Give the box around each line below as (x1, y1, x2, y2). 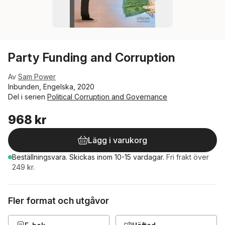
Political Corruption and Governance (47, 92, 167, 101)
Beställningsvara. (12, 153, 69, 161)
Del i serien (8, 92, 47, 101)
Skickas (69, 153, 97, 161)
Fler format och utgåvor (8, 195, 109, 206)
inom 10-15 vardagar (97, 153, 163, 161)
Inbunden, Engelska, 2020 (8, 82, 94, 91)
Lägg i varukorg (88, 135, 147, 145)
